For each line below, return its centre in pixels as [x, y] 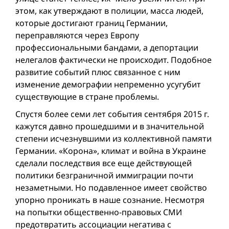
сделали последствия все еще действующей [104, 163]
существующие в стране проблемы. [87, 97]
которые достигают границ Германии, [91, 23]
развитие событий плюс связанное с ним [98, 72]
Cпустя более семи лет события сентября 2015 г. [112, 114]
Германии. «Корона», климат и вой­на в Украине [111, 151]
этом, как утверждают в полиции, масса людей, [109, 11]
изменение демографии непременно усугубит [108, 84]
